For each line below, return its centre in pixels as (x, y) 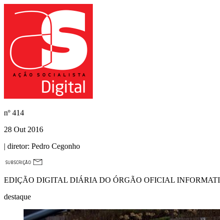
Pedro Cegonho (55, 146)
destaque (17, 197)
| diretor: (17, 146)
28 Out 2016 (24, 129)
